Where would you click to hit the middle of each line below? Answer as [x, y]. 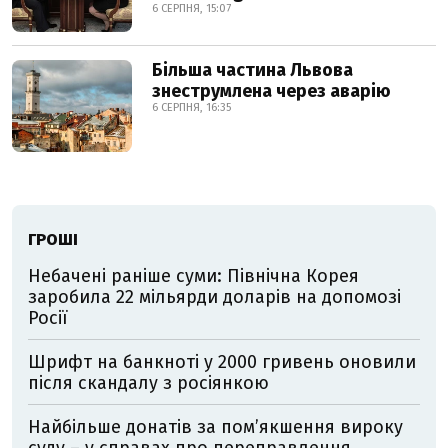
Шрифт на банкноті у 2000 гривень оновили [222, 362]
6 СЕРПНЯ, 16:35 [191, 107]
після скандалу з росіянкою [148, 383]
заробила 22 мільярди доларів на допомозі [214, 297]
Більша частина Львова [252, 70]
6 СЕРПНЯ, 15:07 [191, 8]
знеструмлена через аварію [271, 91]
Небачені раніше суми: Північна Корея [193, 276]
